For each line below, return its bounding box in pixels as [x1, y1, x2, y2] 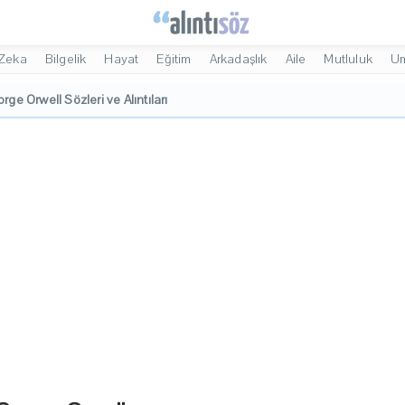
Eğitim [156, 51, 192, 68]
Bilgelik [44, 51, 87, 68]
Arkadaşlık [209, 51, 268, 68]
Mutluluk [324, 51, 373, 68]
